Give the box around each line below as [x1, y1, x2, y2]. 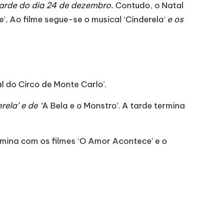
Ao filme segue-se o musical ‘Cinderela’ [8, 14, 165, 25]
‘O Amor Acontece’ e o [77, 135, 167, 146]
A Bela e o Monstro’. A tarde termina [42, 100, 185, 111]
